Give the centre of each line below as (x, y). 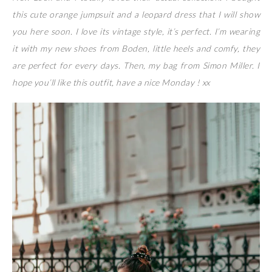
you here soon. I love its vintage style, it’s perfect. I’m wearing (136, 31)
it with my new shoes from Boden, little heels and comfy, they (136, 48)
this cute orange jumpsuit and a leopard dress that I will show (136, 14)
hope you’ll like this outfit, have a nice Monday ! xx (111, 82)
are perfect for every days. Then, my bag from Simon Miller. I (136, 65)
